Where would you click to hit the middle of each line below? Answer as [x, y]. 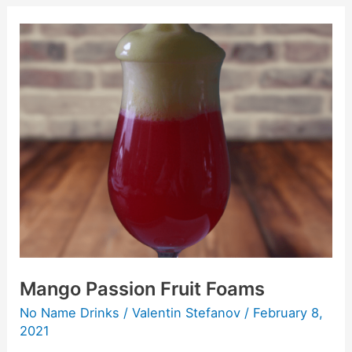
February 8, [288, 312]
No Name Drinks [70, 312]
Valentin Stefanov [189, 312]
